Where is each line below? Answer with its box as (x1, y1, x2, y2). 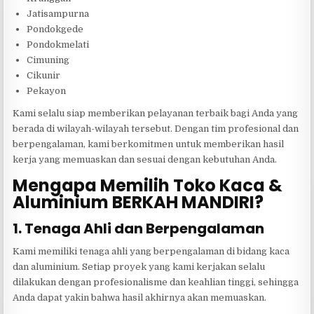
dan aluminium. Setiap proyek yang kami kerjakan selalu (13, 261, 266, 272)
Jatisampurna (27, 8, 90, 19)
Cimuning (27, 54, 70, 65)
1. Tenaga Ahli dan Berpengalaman (13, 218, 265, 238)
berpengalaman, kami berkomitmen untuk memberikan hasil (13, 138, 285, 149)
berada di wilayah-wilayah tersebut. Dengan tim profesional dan (13, 123, 299, 134)
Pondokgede (27, 23, 84, 34)
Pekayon (27, 85, 67, 96)
